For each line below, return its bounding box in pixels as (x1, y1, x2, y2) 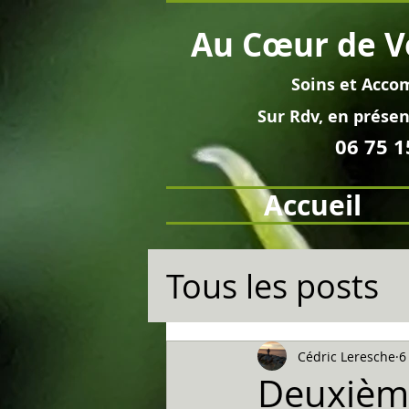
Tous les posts (166, 263, 379, 308)
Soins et (291, 73, 362, 96)
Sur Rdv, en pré (257, 105, 381, 128)
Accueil (264, 186, 362, 224)
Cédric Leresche (298, 347, 395, 365)
